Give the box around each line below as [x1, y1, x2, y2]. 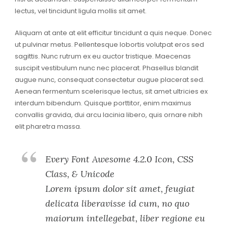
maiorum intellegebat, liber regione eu [45, 212, 205, 224]
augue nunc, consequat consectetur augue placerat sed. [14, 75, 205, 85]
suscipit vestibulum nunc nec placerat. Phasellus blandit [14, 63, 198, 73]
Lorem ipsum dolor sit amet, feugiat [45, 183, 195, 195]
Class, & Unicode [45, 168, 115, 180]
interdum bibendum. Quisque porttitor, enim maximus [14, 98, 191, 108]
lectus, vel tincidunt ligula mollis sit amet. [14, 6, 147, 16]
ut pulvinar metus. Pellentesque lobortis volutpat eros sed [14, 40, 204, 50]
